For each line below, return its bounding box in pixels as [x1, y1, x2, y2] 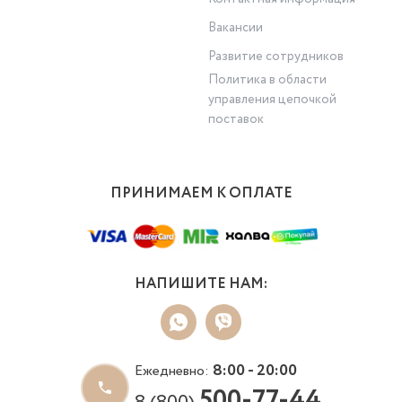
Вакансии [208, 18, 264, 37]
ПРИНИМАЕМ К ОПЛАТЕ [109, 182, 293, 204]
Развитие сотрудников [208, 47, 345, 66]
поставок [208, 109, 265, 128]
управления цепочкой [208, 90, 337, 109]
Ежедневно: [135, 360, 213, 381]
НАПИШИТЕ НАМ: [135, 273, 267, 294]
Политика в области [208, 70, 328, 89]
